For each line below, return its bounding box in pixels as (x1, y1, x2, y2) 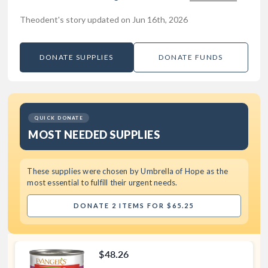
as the (204, 166, 229, 176)
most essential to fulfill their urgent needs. (27, 177, 178, 187)
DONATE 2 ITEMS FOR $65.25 (74, 201, 194, 209)
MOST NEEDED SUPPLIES (28, 127, 160, 141)
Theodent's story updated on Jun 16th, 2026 (20, 14, 188, 25)
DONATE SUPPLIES (39, 53, 114, 62)
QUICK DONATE (34, 114, 84, 121)
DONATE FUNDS (159, 53, 223, 62)
